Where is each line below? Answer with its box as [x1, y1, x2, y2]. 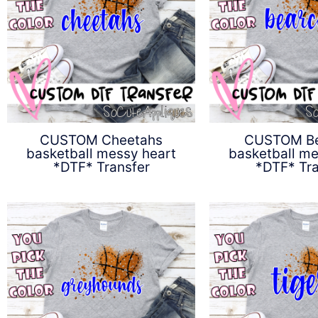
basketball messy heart [26, 146, 176, 163]
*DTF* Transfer [53, 159, 150, 176]
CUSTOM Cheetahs [40, 132, 163, 149]
